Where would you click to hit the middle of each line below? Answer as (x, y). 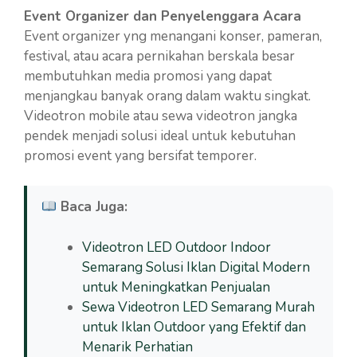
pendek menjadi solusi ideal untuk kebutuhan (160, 135)
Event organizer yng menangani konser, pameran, (173, 36)
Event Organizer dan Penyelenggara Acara (163, 16)
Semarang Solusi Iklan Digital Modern (196, 267)
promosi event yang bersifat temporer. (140, 155)
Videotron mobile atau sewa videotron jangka (161, 116)
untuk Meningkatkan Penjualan (176, 287)
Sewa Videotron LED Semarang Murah (198, 307)
